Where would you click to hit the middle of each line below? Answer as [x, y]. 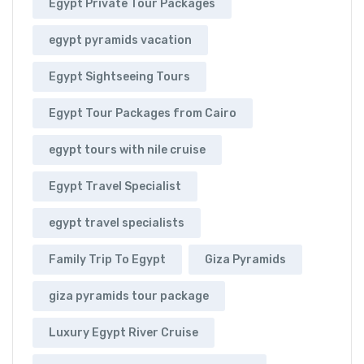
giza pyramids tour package [129, 296]
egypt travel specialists [117, 223]
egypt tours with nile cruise [127, 149]
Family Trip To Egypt [107, 259]
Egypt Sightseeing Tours [119, 76]
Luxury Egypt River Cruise [123, 332]
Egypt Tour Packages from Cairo [143, 113]
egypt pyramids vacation [120, 40]
